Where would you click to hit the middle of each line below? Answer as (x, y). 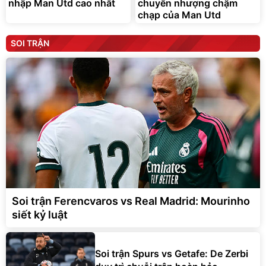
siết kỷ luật (40, 214)
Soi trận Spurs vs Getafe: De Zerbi (172, 254)
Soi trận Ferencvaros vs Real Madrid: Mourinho (131, 201)
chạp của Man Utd (179, 15)
